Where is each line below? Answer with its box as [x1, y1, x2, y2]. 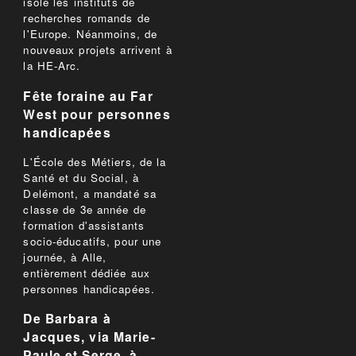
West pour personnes [23, 104, 171, 123]
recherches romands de [23, 10, 150, 26]
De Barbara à [23, 309, 111, 328]
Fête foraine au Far [23, 86, 153, 105]
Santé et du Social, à [23, 169, 139, 185]
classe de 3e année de [23, 201, 146, 217]
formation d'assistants [23, 217, 145, 233]
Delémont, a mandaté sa [23, 185, 157, 201]
